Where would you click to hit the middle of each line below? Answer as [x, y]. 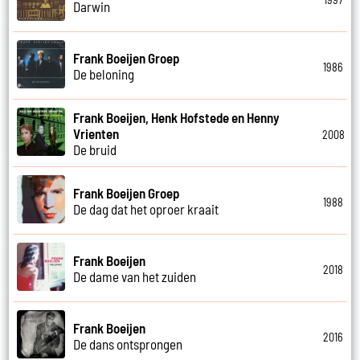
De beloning [104, 74]
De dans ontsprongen [128, 344]
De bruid [95, 149]
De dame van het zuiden [135, 276]
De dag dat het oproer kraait [146, 209]
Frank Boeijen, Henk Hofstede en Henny [177, 117]
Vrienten [96, 133]
